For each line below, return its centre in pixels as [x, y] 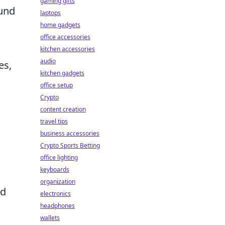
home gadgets [60, 25]
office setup [57, 85]
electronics [55, 194]
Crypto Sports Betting [70, 145]
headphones [58, 206]
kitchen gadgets [62, 73]
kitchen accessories [68, 49]
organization [58, 182]
